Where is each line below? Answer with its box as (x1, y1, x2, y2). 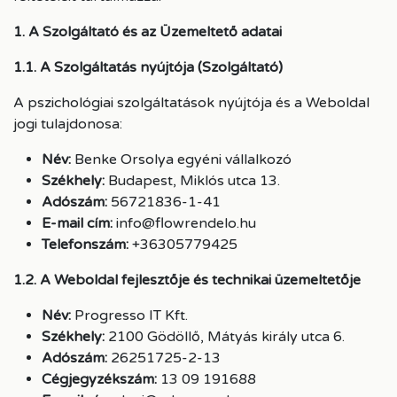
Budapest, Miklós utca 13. (105, 172, 280, 190)
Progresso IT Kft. (71, 307, 188, 324)
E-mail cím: (42, 214, 113, 232)
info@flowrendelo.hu (113, 214, 256, 232)
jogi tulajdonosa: (13, 115, 122, 133)
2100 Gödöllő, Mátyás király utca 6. (105, 328, 345, 346)
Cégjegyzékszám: (42, 370, 157, 388)
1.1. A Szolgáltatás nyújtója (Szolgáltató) (13, 58, 283, 76)
